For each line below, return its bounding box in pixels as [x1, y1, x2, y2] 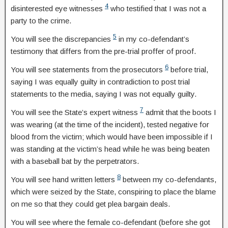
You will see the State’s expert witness [11, 108, 140, 117]
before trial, [168, 65, 208, 74]
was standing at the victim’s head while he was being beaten [11, 145, 210, 153]
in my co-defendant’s [117, 35, 189, 43]
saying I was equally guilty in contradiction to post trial [11, 77, 190, 86]
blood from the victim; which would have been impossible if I [11, 132, 213, 141]
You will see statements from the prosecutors [11, 65, 165, 74]
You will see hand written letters [11, 175, 117, 184]
